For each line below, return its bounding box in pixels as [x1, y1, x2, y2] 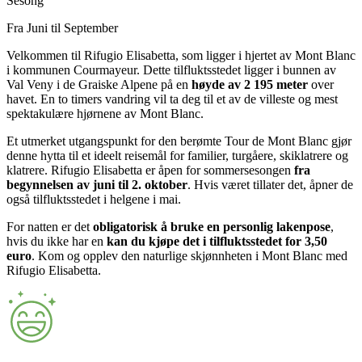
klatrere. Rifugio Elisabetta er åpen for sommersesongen [6, 162, 294, 177]
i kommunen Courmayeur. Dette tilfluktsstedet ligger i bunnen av [6, 62, 336, 77]
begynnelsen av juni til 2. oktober [6, 177, 187, 192]
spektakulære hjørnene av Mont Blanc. [6, 106, 204, 120]
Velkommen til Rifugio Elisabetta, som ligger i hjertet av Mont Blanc [6, 48, 356, 62]
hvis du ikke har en [6, 234, 107, 248]
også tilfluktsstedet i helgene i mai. [6, 192, 181, 206]
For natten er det [6, 219, 93, 234]
